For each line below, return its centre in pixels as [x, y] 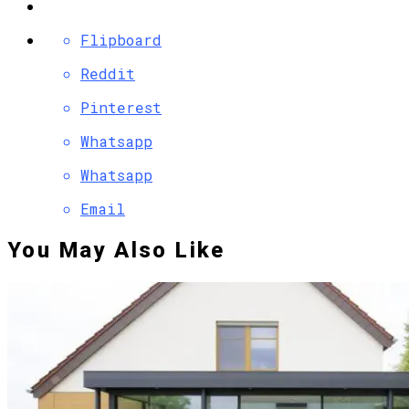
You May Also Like [116, 251]
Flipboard [121, 39]
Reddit [108, 73]
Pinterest [121, 107]
